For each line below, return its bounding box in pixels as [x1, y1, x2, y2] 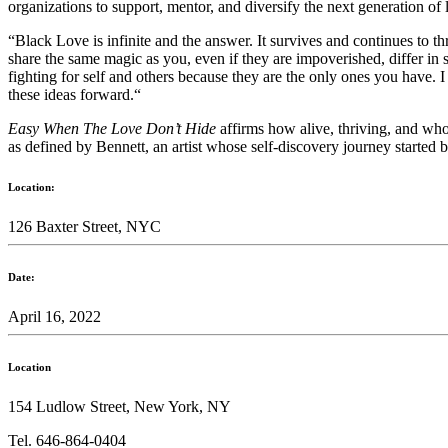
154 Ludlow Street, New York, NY [8, 397, 231, 415]
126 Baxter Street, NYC [8, 217, 161, 235]
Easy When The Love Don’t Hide [8, 120, 220, 137]
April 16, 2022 [8, 307, 101, 325]
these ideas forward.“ [8, 86, 141, 103]
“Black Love [8, 32, 89, 49]
